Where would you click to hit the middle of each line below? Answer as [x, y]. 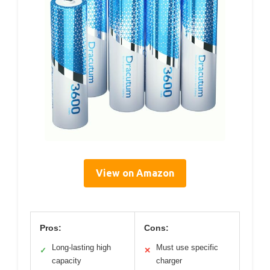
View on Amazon [135, 173]
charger [169, 260]
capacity [67, 260]
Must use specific [187, 247]
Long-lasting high [81, 247]
